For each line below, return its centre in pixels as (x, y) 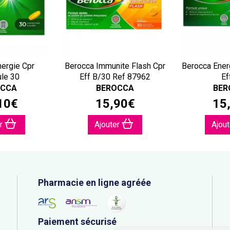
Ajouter (108, 124)
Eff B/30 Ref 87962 (115, 77)
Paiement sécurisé (77, 222)
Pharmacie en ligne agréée (94, 183)
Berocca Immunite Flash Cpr (115, 66)
